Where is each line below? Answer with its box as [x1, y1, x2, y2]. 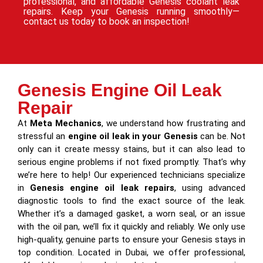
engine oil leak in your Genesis [68, 131, 198, 142]
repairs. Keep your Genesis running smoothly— [23, 6, 240, 18]
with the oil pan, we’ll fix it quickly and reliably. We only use [18, 221, 245, 232]
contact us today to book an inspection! [23, 16, 190, 28]
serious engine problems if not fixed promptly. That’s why [18, 157, 245, 168]
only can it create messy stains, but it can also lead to [18, 144, 245, 155]
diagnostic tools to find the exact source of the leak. [18, 195, 245, 207]
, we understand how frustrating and [101, 118, 246, 129]
